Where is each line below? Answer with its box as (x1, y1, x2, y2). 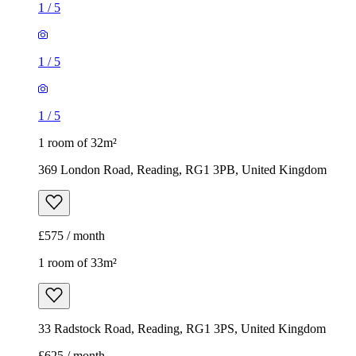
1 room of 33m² (38, 256, 117, 270)
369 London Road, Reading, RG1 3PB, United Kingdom (38, 163, 327, 177)
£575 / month (38, 229, 105, 243)
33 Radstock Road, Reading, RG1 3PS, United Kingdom (38, 322, 326, 336)
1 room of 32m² (38, 136, 117, 150)
